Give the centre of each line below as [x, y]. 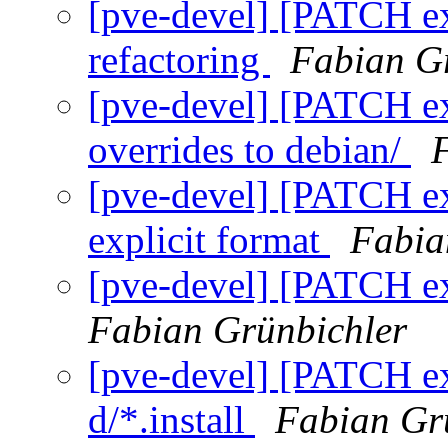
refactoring [179, 60]
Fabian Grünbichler [247, 330]
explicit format [209, 240]
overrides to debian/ [249, 150]
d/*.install [171, 420]
